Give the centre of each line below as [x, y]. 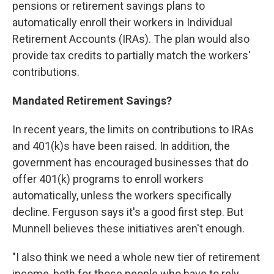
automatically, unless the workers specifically [122, 195]
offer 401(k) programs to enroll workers [108, 179]
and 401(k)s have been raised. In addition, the [121, 146]
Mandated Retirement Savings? [92, 101]
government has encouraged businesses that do [130, 162]
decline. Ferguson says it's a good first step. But [128, 212]
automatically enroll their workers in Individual [122, 22]
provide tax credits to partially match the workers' [131, 55]
